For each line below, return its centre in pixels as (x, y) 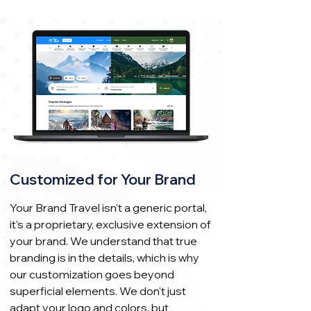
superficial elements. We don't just (98, 291)
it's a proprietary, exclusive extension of (110, 224)
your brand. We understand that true (103, 241)
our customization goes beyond (92, 274)
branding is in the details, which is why (104, 258)
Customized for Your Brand (103, 179)
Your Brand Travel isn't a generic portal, (108, 208)
